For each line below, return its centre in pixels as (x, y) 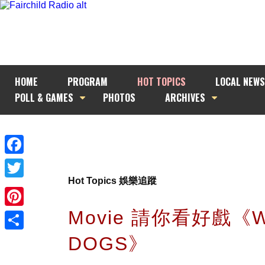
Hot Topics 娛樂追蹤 (112, 181)
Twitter (19, 187)
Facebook (26, 163)
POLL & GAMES (44, 98)
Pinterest (23, 215)
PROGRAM (88, 82)
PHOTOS (119, 98)
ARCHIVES (185, 98)
